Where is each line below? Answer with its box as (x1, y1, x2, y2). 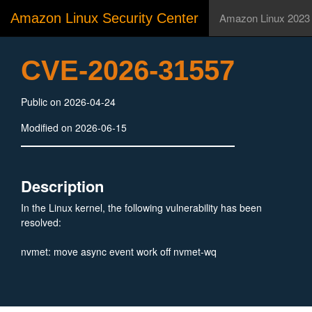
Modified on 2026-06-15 (21, 120, 127, 134)
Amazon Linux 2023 (219, 10, 310, 25)
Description (21, 175, 104, 197)
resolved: (21, 215, 61, 229)
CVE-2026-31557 (21, 55, 235, 86)
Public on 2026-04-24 (21, 95, 116, 109)
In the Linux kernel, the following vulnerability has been (21, 201, 262, 214)
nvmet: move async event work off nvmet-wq (21, 244, 217, 258)
